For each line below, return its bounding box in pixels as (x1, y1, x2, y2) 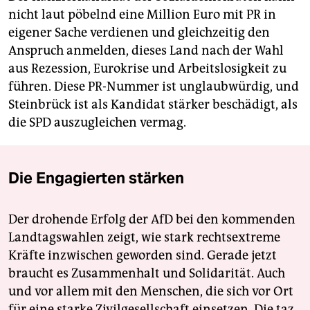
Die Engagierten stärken (8, 167, 184, 188)
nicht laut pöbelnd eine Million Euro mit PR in (8, 6, 276, 22)
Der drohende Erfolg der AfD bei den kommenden (8, 211, 295, 227)
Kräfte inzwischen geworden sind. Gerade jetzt (8, 247, 277, 263)
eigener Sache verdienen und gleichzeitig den (8, 24, 270, 40)
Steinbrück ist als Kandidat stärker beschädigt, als (8, 96, 298, 112)
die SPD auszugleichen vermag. (8, 114, 186, 130)
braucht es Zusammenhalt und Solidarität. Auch (8, 265, 285, 281)
